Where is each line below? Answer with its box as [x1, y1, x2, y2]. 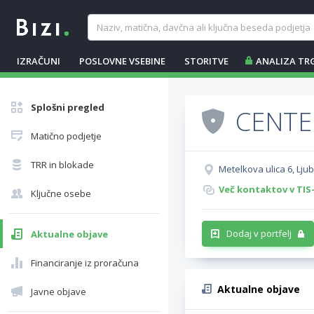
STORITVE [184, 55, 228, 67]
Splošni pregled [31, 101, 104, 114]
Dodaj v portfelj [226, 227, 292, 240]
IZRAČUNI [17, 55, 60, 67]
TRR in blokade [31, 158, 94, 171]
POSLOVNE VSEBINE [79, 55, 165, 67]
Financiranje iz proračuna [31, 257, 139, 269]
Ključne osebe [31, 187, 91, 200]
